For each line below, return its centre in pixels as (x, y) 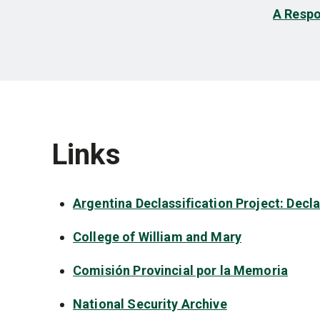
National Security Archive (150, 304)
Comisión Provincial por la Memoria (181, 270)
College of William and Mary (157, 237)
